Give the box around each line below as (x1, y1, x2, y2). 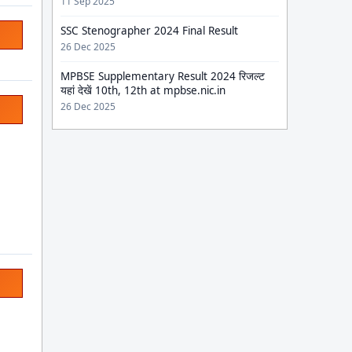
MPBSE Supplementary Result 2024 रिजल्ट (60, 69, 265, 83)
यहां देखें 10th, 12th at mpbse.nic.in (60, 83, 225, 97)
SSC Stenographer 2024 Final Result (60, 24, 238, 38)
